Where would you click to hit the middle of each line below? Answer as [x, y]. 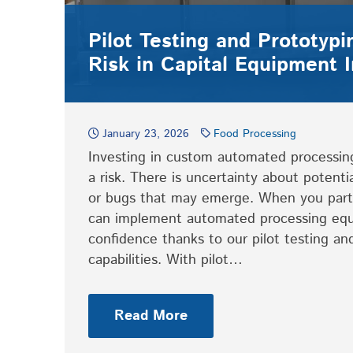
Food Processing [255, 134]
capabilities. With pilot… [165, 260]
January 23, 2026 [146, 134]
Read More [151, 316]
